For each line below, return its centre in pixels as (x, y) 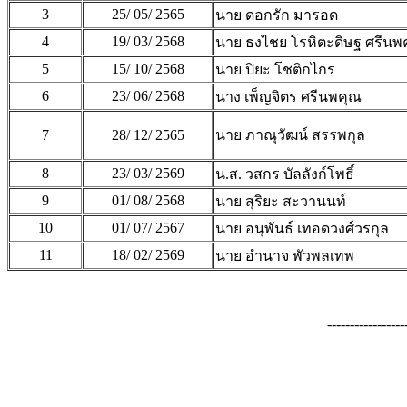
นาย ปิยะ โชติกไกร (275, 70)
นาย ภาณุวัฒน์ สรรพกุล (290, 135)
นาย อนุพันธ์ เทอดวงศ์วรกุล (302, 229)
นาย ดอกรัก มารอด (277, 15)
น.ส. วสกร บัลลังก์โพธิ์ (285, 174)
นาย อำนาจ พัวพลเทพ (285, 256)
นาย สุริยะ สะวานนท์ (281, 202)
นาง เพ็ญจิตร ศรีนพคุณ (288, 97)
